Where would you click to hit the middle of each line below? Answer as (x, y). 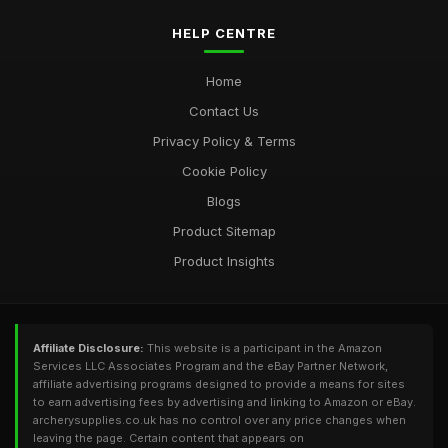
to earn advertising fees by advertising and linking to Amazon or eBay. (224, 402)
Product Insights (224, 261)
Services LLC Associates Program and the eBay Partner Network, (210, 366)
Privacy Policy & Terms (224, 141)
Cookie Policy (224, 171)
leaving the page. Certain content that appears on (168, 438)
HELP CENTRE (224, 33)
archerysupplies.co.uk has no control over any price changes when (219, 420)
